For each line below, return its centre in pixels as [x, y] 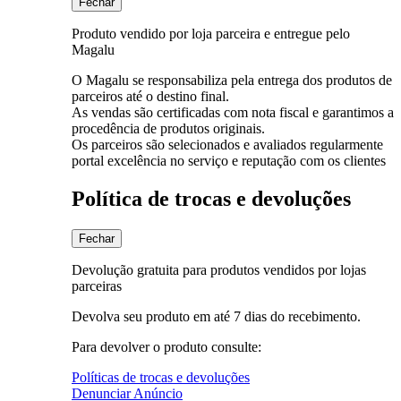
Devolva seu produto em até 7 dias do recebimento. [216, 316]
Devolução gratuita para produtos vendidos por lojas [219, 269]
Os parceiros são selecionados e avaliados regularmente [227, 144]
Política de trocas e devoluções [211, 198]
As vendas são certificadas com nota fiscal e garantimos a [233, 112]
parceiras [97, 286]
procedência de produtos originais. [168, 128]
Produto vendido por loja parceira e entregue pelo [211, 33]
